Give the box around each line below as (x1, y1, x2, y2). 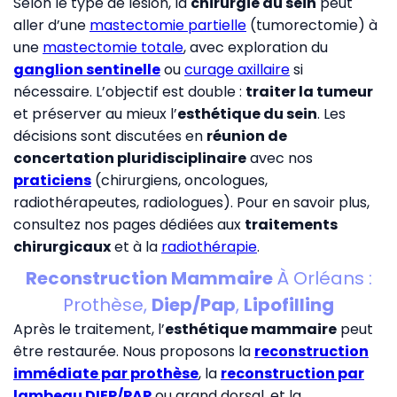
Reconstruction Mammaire (25, 265, 273, 291)
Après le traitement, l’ (13, 318, 165, 339)
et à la (111, 236, 161, 257)
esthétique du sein (177, 103, 317, 124)
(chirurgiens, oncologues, (91, 169, 268, 191)
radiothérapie (161, 236, 257, 257)
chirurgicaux (13, 236, 111, 257)
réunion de (206, 125, 287, 146)
